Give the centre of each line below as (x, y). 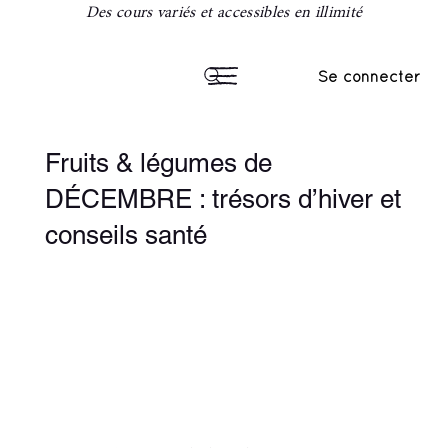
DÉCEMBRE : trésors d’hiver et (222, 199)
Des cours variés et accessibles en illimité (224, 13)
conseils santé (125, 235)
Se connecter (368, 76)
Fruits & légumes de (158, 163)
